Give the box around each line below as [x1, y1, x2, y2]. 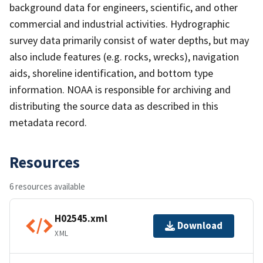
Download [177, 219, 222, 232]
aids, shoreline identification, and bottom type [9, 66, 213, 80]
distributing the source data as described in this [9, 99, 218, 113]
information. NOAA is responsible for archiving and [9, 82, 231, 96]
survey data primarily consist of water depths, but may [9, 33, 249, 47]
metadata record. [9, 115, 87, 129]
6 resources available [9, 180, 85, 192]
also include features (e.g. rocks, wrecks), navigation [9, 49, 239, 63]
